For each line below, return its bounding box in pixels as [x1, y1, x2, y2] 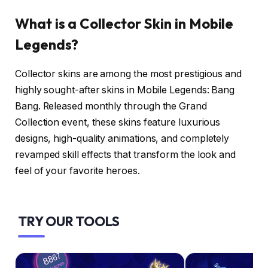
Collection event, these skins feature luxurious [15, 117, 221, 129]
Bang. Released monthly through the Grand [15, 100, 207, 112]
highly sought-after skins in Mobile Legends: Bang [15, 84, 235, 96]
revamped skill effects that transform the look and [15, 149, 236, 161]
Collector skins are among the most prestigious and [15, 68, 242, 80]
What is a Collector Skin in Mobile [15, 14, 234, 33]
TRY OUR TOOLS [18, 212, 120, 230]
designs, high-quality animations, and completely [15, 133, 230, 145]
